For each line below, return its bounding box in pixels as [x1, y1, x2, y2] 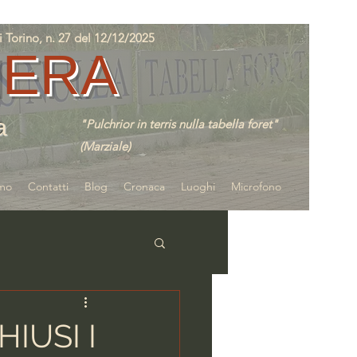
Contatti [28, 179, 69, 194]
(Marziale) [80, 139, 131, 154]
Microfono [231, 179, 281, 194]
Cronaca [124, 179, 165, 194]
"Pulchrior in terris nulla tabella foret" [80, 116, 278, 131]
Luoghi [181, 179, 215, 194]
